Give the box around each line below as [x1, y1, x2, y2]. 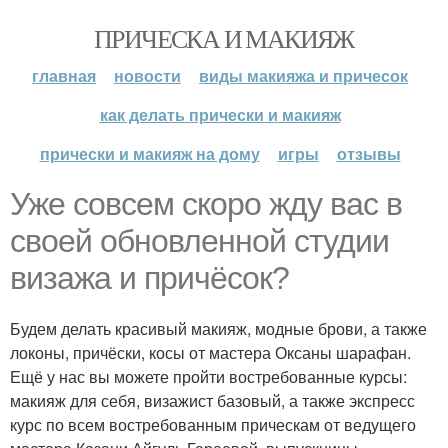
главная [32, 64, 96, 87]
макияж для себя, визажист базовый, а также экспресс [10, 389, 415, 412]
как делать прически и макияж [99, 103, 341, 126]
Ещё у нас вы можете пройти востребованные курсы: [10, 365, 407, 388]
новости [114, 64, 181, 87]
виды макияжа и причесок [199, 64, 408, 87]
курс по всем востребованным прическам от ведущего [10, 413, 416, 436]
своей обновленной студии [10, 223, 389, 259]
